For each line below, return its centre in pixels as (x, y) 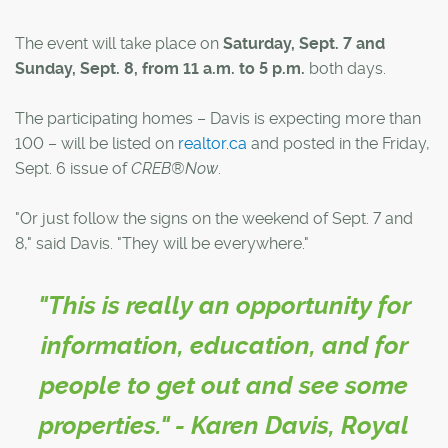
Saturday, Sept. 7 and (304, 43)
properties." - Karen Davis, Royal (224, 425)
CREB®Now (174, 168)
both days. (345, 68)
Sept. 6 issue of (73, 168)
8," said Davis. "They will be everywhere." (162, 243)
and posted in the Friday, (338, 143)
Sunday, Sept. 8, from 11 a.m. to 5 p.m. (160, 68)
